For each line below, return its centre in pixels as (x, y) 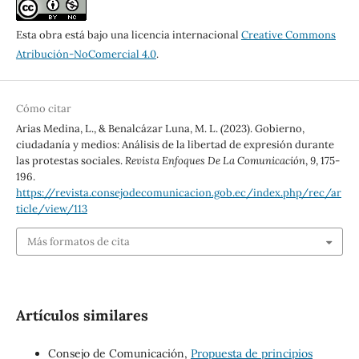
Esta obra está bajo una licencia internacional (128, 35)
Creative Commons (288, 35)
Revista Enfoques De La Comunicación (215, 161)
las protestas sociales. (70, 161)
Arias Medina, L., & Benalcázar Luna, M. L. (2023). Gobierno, (160, 129)
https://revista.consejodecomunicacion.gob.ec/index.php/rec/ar (178, 193)
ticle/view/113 (51, 209)
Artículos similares (82, 315)
